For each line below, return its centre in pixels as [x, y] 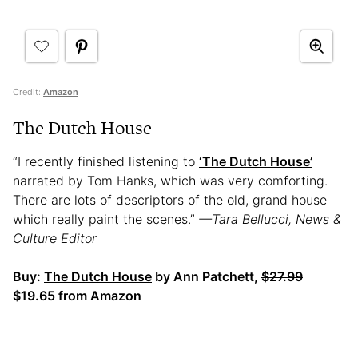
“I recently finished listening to [106, 161]
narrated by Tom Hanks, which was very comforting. [170, 180]
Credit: [28, 91]
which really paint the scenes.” [106, 219]
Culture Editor [55, 238]
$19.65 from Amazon [77, 295]
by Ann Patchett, [207, 276]
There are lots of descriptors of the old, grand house [170, 199]
